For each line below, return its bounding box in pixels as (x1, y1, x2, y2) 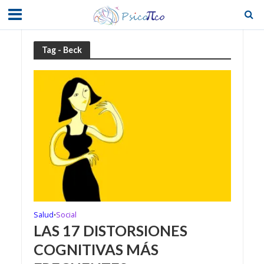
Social (55, 210, 77, 220)
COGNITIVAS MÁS (33, 240, 159, 259)
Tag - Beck (41, 44, 82, 55)
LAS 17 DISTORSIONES (33, 222, 187, 240)
